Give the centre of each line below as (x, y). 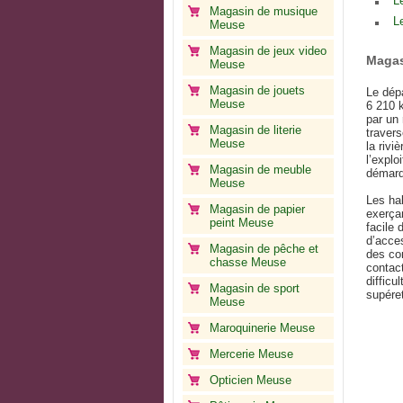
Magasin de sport (255, 288)
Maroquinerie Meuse (262, 328)
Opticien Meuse (251, 380)
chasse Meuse (248, 262)
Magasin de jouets (257, 90)
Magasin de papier (257, 209)
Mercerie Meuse (251, 354)
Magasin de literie (255, 130)
